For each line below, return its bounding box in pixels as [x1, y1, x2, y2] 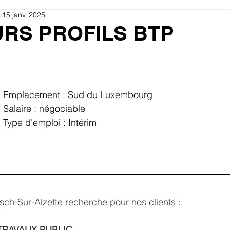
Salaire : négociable [3, 103, 85, 114]
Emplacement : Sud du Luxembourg [3, 89, 152, 101]
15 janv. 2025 [2, 10, 45, 20]
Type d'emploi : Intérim [3, 117, 99, 128]
